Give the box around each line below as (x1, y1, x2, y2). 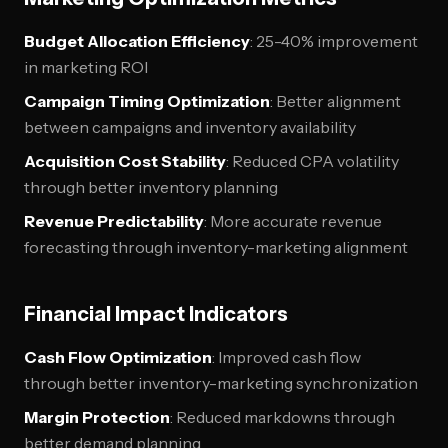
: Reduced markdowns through (170, 407, 395, 427)
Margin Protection (24, 407, 170, 427)
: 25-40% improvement (250, 31, 418, 51)
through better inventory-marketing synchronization (24, 373, 418, 393)
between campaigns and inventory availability (24, 117, 356, 137)
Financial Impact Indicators (24, 302, 288, 326)
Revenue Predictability (24, 211, 204, 231)
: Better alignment (270, 91, 401, 111)
